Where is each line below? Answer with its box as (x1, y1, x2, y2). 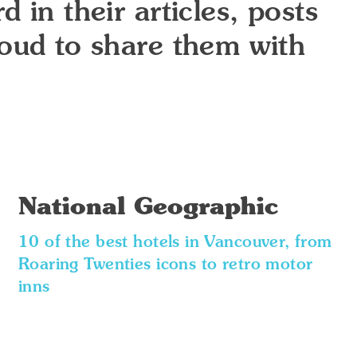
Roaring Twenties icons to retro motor (18, 257, 313, 273)
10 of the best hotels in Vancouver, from (18, 235, 332, 251)
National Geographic (18, 196, 278, 220)
